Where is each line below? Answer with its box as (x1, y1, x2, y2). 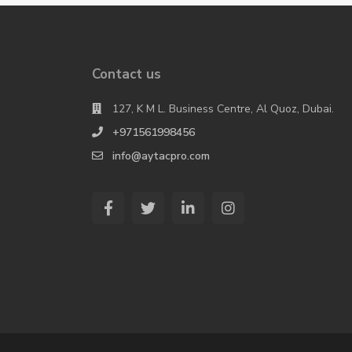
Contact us (92, 65, 161, 83)
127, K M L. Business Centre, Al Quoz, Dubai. (112, 101, 334, 116)
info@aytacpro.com (112, 148, 210, 163)
